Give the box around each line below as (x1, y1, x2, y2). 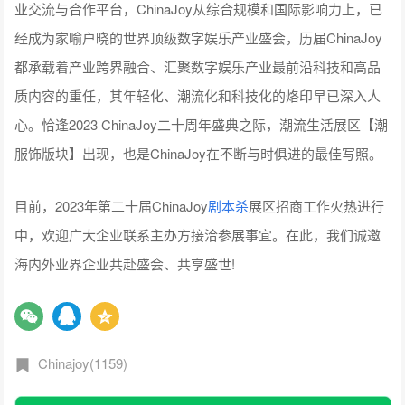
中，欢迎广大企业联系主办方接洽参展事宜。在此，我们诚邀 (14, 224, 381, 244)
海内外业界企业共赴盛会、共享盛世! (14, 253, 236, 273)
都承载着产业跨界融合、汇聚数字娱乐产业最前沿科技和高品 (14, 56, 381, 76)
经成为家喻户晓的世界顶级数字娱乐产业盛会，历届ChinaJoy (14, 27, 383, 47)
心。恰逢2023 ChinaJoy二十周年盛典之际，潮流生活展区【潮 (14, 114, 389, 134)
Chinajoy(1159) (38, 353, 128, 372)
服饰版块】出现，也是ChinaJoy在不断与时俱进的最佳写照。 (14, 143, 383, 163)
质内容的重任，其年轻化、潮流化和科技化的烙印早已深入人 (14, 85, 381, 105)
